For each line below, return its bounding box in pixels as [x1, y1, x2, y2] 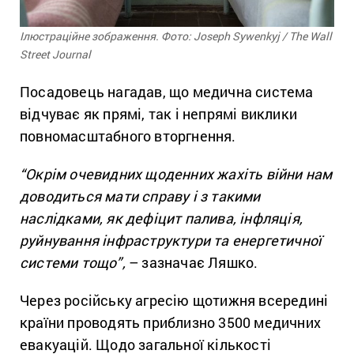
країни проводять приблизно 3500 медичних [20, 313, 322, 333]
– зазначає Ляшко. [125, 253, 262, 273]
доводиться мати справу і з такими [20, 186, 261, 206]
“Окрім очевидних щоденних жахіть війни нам [20, 164, 333, 184]
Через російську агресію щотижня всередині [20, 291, 329, 311]
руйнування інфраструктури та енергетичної [20, 231, 322, 250]
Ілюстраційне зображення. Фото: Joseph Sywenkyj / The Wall [20, 28, 332, 44]
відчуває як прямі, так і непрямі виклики [20, 104, 298, 124]
